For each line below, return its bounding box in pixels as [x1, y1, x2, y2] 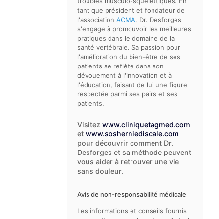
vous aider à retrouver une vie [77, 157, 179, 166]
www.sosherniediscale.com [86, 130, 179, 138]
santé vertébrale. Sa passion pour [77, 44, 180, 51]
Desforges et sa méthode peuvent [77, 148, 191, 156]
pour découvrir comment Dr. [77, 139, 173, 147]
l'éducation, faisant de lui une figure [77, 81, 187, 88]
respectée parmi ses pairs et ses [77, 90, 177, 98]
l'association [77, 16, 116, 23]
